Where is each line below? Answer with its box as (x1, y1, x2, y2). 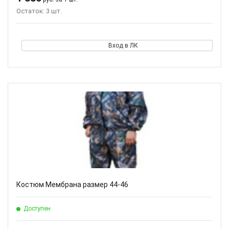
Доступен (24, 205, 51, 212)
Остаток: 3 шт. (16, 7, 62, 15)
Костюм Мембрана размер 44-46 (16, 180, 128, 189)
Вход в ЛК (108, 42, 138, 49)
